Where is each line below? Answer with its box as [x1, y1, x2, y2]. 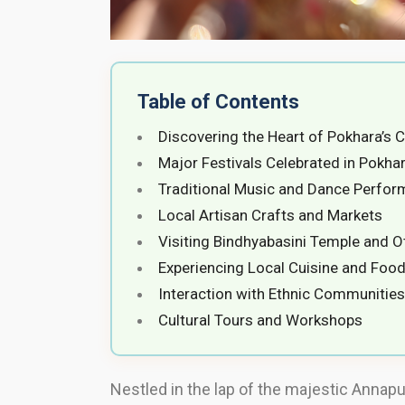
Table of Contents [137, 90, 299, 114]
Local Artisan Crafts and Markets [158, 206, 382, 225]
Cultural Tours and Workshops [158, 311, 363, 330]
